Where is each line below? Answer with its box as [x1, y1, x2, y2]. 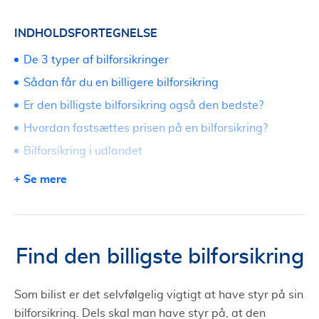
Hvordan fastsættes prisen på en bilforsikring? [23, 122, 268, 134]
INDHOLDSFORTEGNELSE [14, 26, 157, 40]
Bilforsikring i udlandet [23, 145, 142, 157]
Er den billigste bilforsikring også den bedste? [23, 100, 263, 111]
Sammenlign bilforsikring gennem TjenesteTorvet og [23, 168, 299, 179]
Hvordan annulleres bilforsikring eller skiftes [23, 204, 255, 216]
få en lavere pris [23, 182, 109, 193]
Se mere [23, 172, 67, 186]
